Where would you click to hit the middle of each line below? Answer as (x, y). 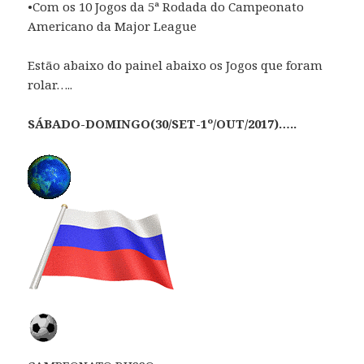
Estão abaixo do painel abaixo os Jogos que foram (175, 65)
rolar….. (50, 84)
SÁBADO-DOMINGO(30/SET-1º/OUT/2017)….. (162, 123)
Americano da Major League (113, 26)
